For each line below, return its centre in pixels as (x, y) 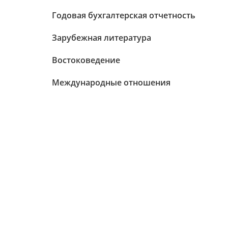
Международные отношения (111, 82)
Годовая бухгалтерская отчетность (124, 15)
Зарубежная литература (102, 38)
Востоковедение (86, 60)
